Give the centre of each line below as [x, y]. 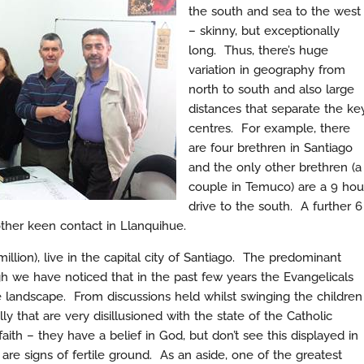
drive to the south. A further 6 [275, 206]
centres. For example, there [269, 128]
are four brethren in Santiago [271, 148]
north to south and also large [271, 89]
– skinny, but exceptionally [264, 31]
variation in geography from [267, 70]
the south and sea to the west [275, 11]
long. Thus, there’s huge [258, 50]
